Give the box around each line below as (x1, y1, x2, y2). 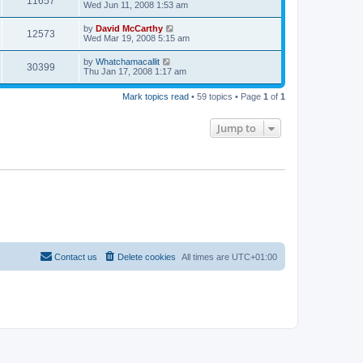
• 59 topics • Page (189, 91, 263, 101)
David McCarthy (96, 23, 163, 33)
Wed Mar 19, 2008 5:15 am (83, 32, 190, 43)
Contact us (54, 252, 97, 262)
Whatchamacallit (96, 56, 160, 66)
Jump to (217, 120, 256, 135)
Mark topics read (122, 91, 189, 101)
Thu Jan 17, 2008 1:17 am (83, 66, 186, 76)
